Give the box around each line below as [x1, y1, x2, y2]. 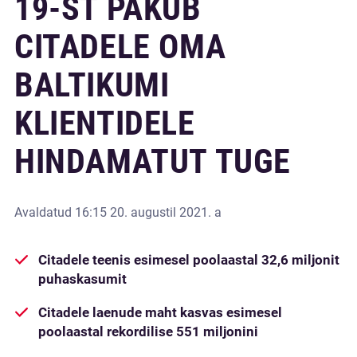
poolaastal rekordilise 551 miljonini [38, 324, 258, 339]
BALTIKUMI [14, 65, 170, 104]
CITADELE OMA [14, 27, 226, 66]
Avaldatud [14, 205, 75, 220]
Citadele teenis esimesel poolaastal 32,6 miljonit [38, 252, 339, 268]
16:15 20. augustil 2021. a [75, 205, 222, 220]
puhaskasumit [38, 271, 127, 287]
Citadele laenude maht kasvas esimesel [38, 304, 282, 320]
